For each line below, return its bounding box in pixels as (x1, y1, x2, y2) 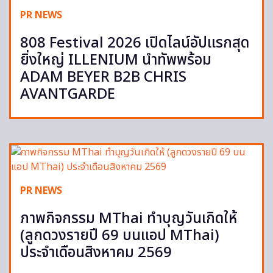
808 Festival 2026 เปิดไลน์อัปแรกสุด (20, 32, 249, 55)
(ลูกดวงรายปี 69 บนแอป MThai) (20, 225, 219, 247)
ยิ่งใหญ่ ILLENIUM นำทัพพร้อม (20, 49, 211, 72)
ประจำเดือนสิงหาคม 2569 (20, 242, 172, 264)
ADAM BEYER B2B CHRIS (20, 66, 186, 89)
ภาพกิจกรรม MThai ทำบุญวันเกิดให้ (20, 208, 237, 230)
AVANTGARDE (20, 83, 115, 106)
